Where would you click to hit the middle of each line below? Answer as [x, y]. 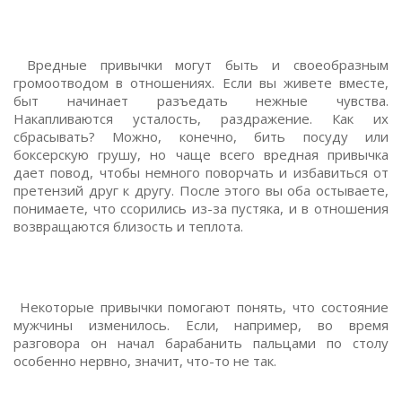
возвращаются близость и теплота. [128, 226]
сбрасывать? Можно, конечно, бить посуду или [201, 136]
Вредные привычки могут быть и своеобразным [201, 65]
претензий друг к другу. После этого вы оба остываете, [201, 190]
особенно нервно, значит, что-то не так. [145, 361]
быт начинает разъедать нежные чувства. [201, 100]
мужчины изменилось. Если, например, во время [201, 325]
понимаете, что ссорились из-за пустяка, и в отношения [201, 208]
